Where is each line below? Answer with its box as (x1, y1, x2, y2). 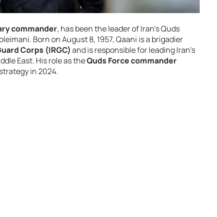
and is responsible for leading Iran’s (71, 45, 195, 56)
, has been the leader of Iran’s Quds (57, 23, 180, 34)
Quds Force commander (87, 55, 177, 66)
